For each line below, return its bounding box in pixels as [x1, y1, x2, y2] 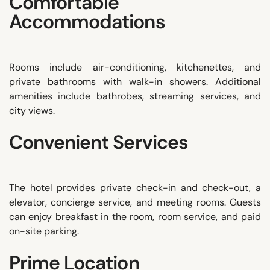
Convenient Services [9, 129, 188, 155]
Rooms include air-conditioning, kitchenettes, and [9, 60, 261, 74]
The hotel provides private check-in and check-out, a [9, 181, 261, 194]
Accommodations [9, 8, 165, 34]
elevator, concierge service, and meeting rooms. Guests [9, 195, 261, 209]
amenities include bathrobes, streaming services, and [9, 89, 261, 102]
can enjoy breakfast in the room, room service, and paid [9, 210, 261, 223]
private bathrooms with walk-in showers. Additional [9, 75, 261, 88]
